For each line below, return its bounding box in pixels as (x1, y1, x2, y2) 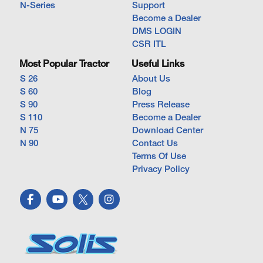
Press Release (132, 100, 190, 109)
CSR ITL (132, 40, 166, 49)
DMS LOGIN (132, 27, 181, 36)
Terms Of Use (132, 152, 186, 161)
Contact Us (132, 139, 178, 148)
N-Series (20, 1, 55, 10)
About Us (132, 75, 170, 83)
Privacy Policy (132, 165, 190, 174)
